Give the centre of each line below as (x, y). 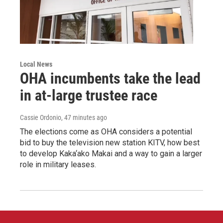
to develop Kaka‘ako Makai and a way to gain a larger (111, 153)
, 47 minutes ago (84, 117)
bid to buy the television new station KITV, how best (110, 142)
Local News (36, 64)
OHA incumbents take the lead (110, 78)
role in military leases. (58, 164)
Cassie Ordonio (41, 117)
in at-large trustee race (89, 95)
